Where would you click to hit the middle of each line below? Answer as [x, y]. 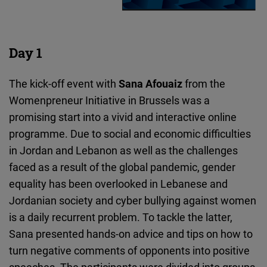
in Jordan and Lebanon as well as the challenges [123, 150]
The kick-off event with [64, 84]
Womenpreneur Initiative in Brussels [94, 100]
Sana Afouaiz [150, 84]
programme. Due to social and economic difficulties [130, 134]
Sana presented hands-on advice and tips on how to [131, 234]
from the [204, 84]
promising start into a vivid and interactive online [123, 117]
